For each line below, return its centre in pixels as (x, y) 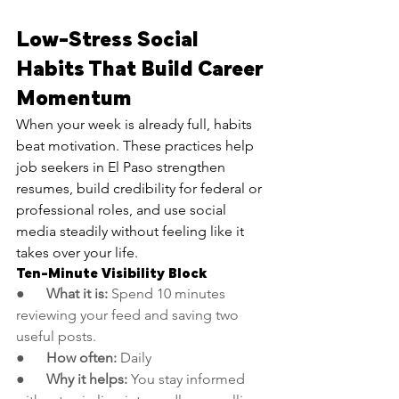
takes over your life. (77, 253)
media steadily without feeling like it (132, 232)
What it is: (77, 294)
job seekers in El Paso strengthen (122, 167)
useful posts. (56, 337)
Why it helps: (87, 379)
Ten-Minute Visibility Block (111, 274)
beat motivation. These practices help (137, 146)
